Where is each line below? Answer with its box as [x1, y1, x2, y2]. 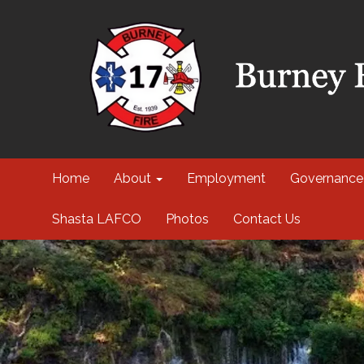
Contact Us [232, 211, 301, 227]
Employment [186, 171, 266, 186]
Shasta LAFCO [51, 211, 141, 227]
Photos [165, 211, 209, 227]
